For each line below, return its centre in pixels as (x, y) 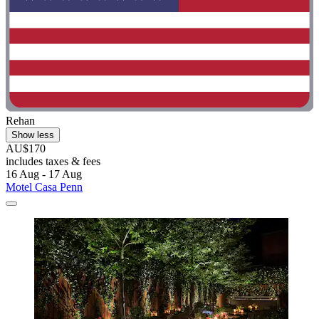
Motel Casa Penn (44, 187)
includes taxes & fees (53, 162)
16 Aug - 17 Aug (44, 174)
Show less (33, 135)
